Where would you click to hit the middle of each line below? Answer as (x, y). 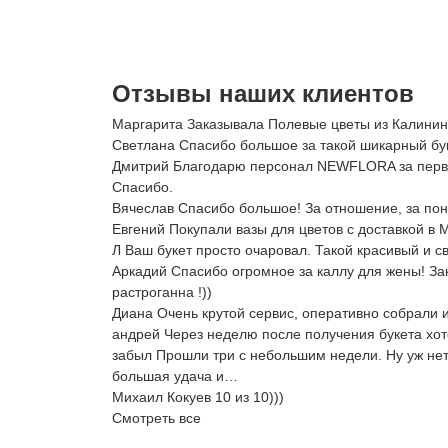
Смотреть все (156, 418)
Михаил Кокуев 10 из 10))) (198, 397)
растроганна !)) (162, 292)
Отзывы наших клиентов (263, 94)
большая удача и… (175, 376)
